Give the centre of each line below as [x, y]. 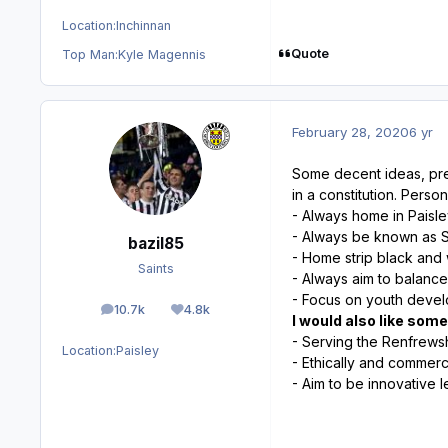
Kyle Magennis [162, 54]
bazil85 [155, 243]
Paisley [137, 351]
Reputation [220, 314]
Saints [155, 269]
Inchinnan [143, 25]
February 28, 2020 [350, 131]
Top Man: [90, 54]
